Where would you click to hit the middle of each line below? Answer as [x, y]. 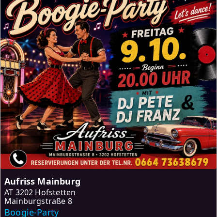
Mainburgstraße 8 [38, 201]
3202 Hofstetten [46, 192]
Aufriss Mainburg [42, 181]
